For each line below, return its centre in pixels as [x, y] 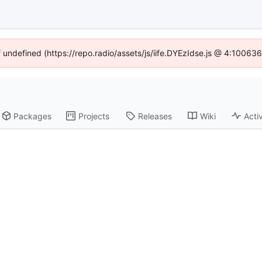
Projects [94, 116]
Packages [33, 116]
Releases [155, 116]
